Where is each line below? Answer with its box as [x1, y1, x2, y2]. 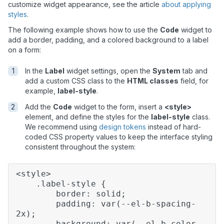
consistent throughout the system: [25, 142, 135, 151]
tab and [180, 66, 207, 75]
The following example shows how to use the [8, 25, 160, 34]
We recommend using [25, 122, 99, 131]
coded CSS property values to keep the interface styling [25, 132, 212, 141]
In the [25, 66, 45, 75]
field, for [178, 76, 208, 85]
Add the [25, 102, 53, 111]
